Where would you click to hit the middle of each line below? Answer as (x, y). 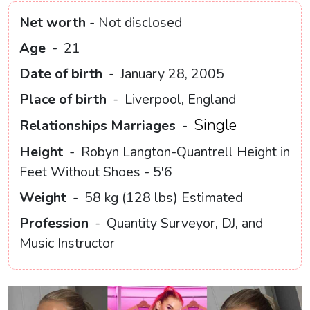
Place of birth (63, 100)
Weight (43, 198)
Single (215, 126)
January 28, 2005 (171, 74)
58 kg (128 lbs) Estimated (162, 198)
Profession (54, 224)
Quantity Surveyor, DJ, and (183, 224)
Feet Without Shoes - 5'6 (96, 172)
